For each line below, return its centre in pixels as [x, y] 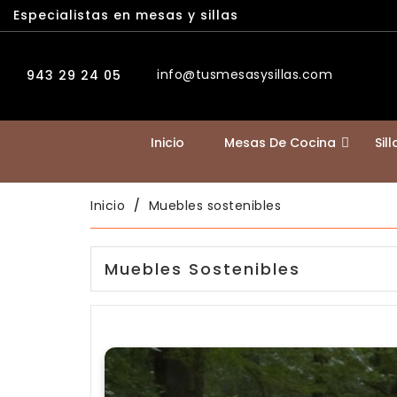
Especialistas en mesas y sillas [126, 15]
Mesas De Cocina [280, 143]
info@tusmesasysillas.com [245, 74]
